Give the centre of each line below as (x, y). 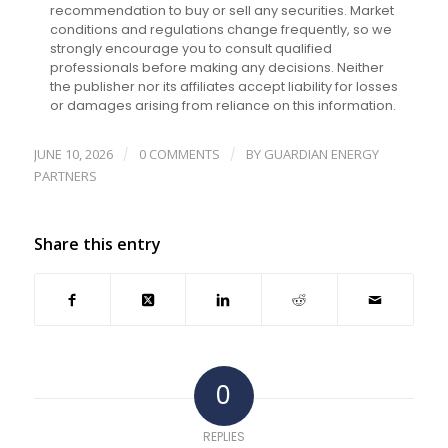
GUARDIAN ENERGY (321, 154)
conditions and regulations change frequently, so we (220, 30)
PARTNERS (65, 176)
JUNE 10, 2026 (73, 154)
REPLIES (223, 437)
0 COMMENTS (179, 154)
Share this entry (97, 244)
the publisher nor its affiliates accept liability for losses (223, 87)
